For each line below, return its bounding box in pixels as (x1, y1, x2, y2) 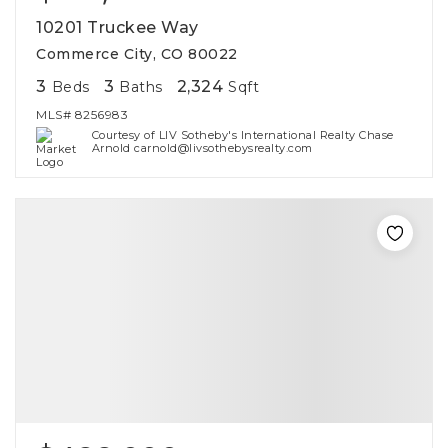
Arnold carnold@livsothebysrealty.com (91, 141, 313, 155)
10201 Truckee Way (36, 18, 199, 37)
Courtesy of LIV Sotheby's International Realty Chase (91, 128, 394, 142)
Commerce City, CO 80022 (36, 45, 238, 63)
